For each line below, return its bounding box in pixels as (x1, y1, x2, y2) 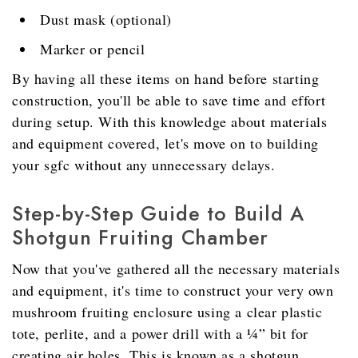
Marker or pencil (40, 39, 145, 59)
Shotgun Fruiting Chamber (12, 223, 269, 253)
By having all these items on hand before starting (12, 69, 320, 89)
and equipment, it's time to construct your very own (12, 280, 334, 300)
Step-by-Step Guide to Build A (12, 199, 305, 229)
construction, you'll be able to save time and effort (12, 90, 326, 110)
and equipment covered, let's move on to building (12, 133, 319, 153)
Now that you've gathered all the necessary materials (12, 259, 340, 279)
